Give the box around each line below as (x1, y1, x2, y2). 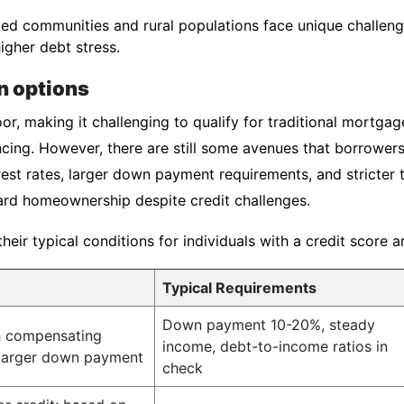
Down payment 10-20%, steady (162, 316, 375, 334)
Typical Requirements (162, 279, 317, 297)
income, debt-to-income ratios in (162, 337, 388, 355)
